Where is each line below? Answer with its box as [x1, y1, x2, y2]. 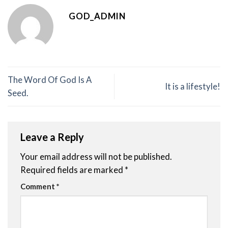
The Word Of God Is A [8, 74, 92, 85]
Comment [20, 181, 56, 191]
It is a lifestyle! [165, 81, 220, 92]
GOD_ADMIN [69, 11, 126, 22]
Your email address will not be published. [20, 151, 172, 162]
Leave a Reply [20, 130, 86, 143]
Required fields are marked [20, 164, 125, 175]
